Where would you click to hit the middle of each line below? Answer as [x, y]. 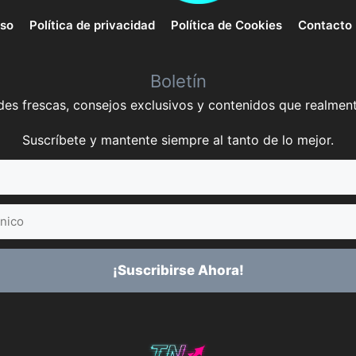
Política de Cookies [226, 25]
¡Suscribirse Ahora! [178, 271]
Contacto [325, 25]
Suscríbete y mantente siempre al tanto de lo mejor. [178, 140]
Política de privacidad [92, 25]
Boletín [178, 81]
